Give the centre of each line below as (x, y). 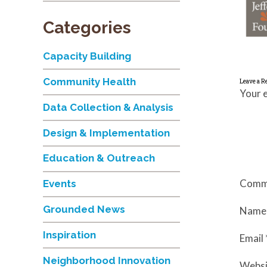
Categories (87, 27)
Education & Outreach (99, 158)
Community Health (89, 82)
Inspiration (69, 235)
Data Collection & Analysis (108, 108)
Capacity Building (87, 56)
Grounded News (84, 209)
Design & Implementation (106, 133)
